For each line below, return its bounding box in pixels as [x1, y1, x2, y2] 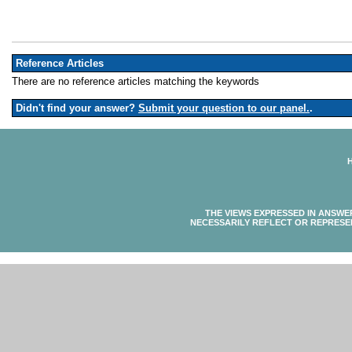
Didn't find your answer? [13, 102, 138, 114]
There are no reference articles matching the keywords [12, 75, 259, 87]
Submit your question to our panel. [138, 102, 310, 114]
